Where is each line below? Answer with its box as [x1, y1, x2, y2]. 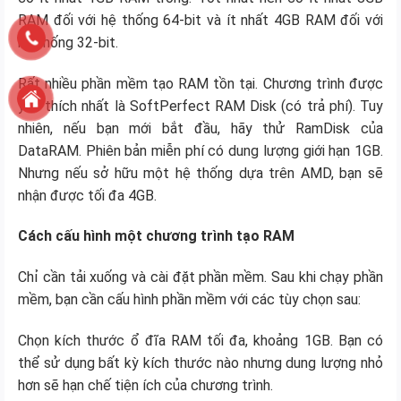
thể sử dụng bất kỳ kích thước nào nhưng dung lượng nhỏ [18, 354, 383, 371]
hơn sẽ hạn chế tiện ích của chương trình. [18, 376, 273, 394]
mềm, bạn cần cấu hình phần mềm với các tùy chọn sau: [18, 291, 361, 309]
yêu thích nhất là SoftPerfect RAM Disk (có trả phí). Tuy [18, 97, 383, 115]
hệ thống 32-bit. [18, 33, 118, 51]
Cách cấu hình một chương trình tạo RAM [18, 227, 294, 245]
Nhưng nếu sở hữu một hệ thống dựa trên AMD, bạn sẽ [18, 164, 383, 182]
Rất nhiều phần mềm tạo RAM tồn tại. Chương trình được [18, 74, 383, 92]
